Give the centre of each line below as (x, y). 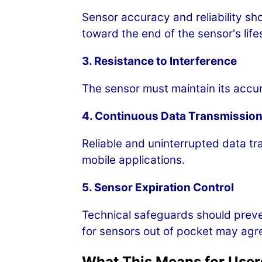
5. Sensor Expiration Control (158, 187)
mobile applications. (133, 160)
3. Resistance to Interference (159, 61)
